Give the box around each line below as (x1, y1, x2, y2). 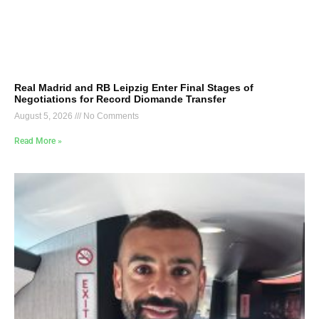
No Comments (81, 110, 139, 121)
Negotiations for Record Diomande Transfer (14, 93, 226, 105)
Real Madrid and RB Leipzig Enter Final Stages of (14, 81, 253, 93)
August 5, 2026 (14, 110, 75, 121)
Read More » (14, 135, 62, 146)
